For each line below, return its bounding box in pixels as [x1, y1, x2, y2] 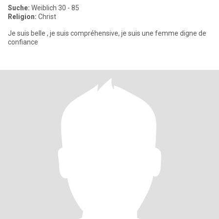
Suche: [8, 4, 30, 12]
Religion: [8, 13, 37, 21]
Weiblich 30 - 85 [30, 4, 79, 12]
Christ [37, 13, 56, 21]
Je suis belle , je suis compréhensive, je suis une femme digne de [8, 29, 206, 37]
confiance [8, 38, 38, 46]
